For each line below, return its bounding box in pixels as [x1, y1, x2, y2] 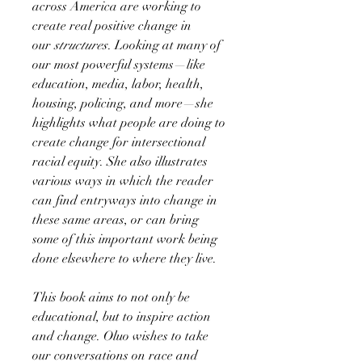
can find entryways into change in [32, 192, 217, 208]
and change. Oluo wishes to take [32, 327, 208, 344]
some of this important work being [32, 230, 217, 247]
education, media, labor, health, [32, 75, 204, 92]
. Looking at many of [108, 36, 221, 53]
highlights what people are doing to [32, 114, 225, 131]
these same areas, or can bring [32, 211, 199, 228]
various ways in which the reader [32, 172, 213, 189]
